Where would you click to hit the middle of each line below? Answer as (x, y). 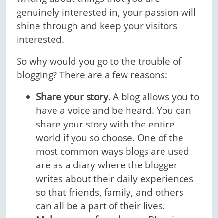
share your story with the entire (106, 124)
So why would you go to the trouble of (99, 62)
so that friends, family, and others (110, 192)
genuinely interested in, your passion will (106, 12)
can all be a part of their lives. (101, 206)
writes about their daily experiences (115, 179)
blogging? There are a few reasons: (92, 75)
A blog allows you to (155, 97)
